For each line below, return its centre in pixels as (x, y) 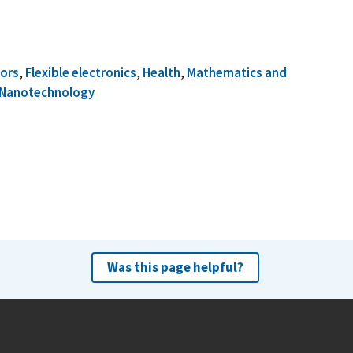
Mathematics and (237, 72)
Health (162, 72)
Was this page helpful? (175, 267)
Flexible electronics (81, 72)
